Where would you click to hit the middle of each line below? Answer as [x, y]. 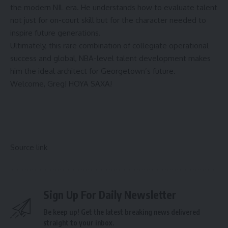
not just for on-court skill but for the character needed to [108, 20]
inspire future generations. [55, 33]
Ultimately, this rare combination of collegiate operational [109, 46]
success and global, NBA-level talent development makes [110, 59]
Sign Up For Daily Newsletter [110, 195]
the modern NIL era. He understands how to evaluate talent [114, 8]
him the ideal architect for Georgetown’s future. [93, 71]
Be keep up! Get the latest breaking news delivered [122, 212]
